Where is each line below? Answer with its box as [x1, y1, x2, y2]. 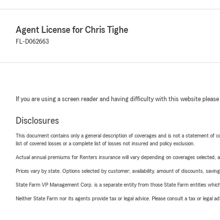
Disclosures [16, 116, 59, 126]
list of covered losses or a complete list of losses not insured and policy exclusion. [16, 140, 195, 146]
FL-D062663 [16, 38, 49, 45]
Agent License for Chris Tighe [16, 25, 128, 35]
